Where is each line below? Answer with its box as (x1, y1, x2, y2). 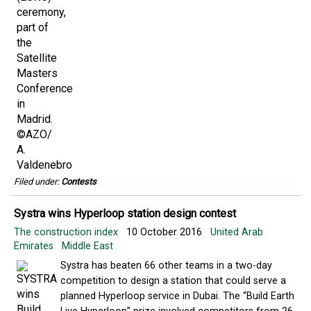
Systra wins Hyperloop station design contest (14, 207, 236, 220)
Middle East (62, 240, 113, 252)
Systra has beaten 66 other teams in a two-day (60, 260, 272, 271)
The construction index (14, 226, 121, 238)
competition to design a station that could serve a (60, 275, 286, 287)
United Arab (210, 226, 263, 238)
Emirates (14, 240, 53, 252)
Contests (61, 176, 96, 187)
